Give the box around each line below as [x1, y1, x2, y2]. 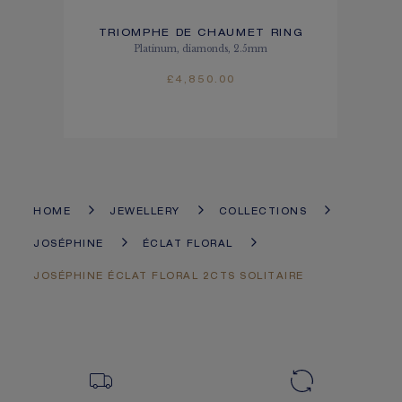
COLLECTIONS [218, 207, 308, 217]
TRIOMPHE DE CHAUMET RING [98, 28, 304, 39]
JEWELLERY [109, 207, 180, 217]
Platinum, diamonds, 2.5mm [134, 42, 268, 55]
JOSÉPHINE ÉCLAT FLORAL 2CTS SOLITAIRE [33, 272, 304, 282]
